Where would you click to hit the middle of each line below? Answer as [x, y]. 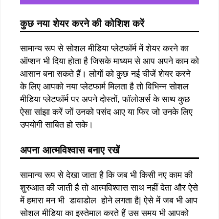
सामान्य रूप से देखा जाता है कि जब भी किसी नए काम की [106, 175]
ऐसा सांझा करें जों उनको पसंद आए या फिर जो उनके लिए [106, 112]
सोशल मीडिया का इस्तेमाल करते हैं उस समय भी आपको [104, 213]
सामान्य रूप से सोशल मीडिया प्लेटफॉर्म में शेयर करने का [104, 48]
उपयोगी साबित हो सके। [57, 124]
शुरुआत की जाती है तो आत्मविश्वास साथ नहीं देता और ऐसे [109, 187]
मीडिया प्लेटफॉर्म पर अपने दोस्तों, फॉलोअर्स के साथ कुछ [105, 99]
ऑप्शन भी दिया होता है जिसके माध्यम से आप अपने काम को [109, 61]
